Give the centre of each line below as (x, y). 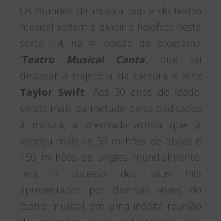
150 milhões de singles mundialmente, (110, 157)
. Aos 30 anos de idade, (143, 92)
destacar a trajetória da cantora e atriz (110, 75)
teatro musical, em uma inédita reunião (110, 206)
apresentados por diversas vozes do (110, 189)
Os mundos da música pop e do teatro (110, 10)
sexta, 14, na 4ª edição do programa (110, 43)
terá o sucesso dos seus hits (110, 173)
